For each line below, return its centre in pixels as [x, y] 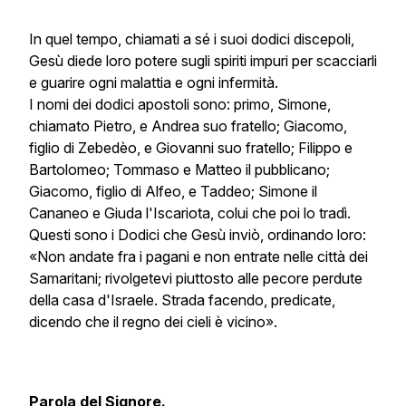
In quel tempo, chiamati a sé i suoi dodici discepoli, [192, 39]
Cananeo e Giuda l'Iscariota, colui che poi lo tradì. [190, 213]
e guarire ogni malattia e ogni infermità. [154, 82]
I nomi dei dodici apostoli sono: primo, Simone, [180, 104]
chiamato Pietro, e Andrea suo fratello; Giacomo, [188, 126]
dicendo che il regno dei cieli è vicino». [153, 322]
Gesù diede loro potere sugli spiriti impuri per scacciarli [203, 61]
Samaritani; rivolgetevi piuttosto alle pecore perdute [196, 278]
